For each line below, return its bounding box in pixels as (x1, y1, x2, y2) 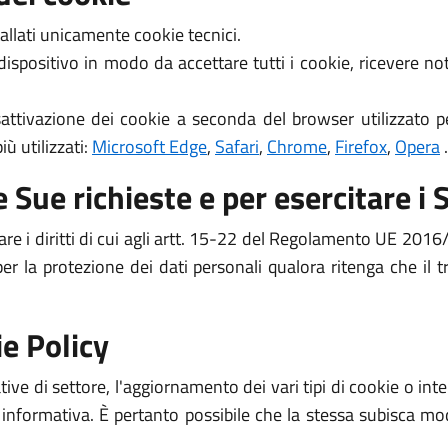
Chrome (267, 133, 327, 160)
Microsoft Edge (92, 133, 207, 160)
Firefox (335, 133, 387, 160)
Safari (215, 133, 259, 160)
